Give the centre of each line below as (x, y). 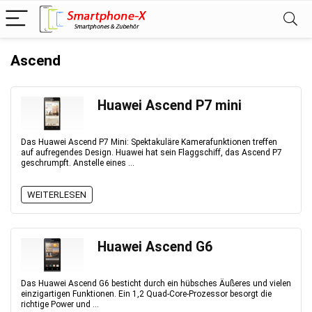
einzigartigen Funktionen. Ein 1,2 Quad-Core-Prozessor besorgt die (146, 294)
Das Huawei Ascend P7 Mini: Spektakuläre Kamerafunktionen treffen (149, 142)
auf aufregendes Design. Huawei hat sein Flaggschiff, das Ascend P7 (151, 153)
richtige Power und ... (60, 304)
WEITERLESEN (57, 195)
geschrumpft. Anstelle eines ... (78, 163)
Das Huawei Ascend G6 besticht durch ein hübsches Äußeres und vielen (156, 283)
